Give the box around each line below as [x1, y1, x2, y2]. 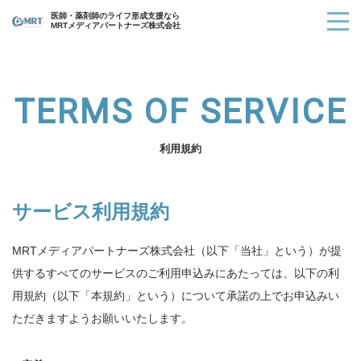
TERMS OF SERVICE [13, 92, 348, 131]
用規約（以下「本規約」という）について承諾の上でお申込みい [12, 289, 339, 302]
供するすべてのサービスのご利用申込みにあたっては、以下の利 [12, 267, 339, 280]
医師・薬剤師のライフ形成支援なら [51, 10, 180, 20]
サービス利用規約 [12, 201, 169, 222]
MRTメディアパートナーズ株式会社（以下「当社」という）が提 [12, 244, 342, 257]
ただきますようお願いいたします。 [12, 312, 193, 325]
